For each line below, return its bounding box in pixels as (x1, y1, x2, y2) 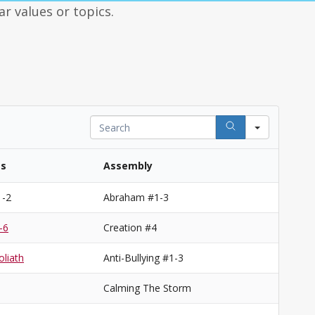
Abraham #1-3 (103, 191, 169, 204)
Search (89, 115, 124, 128)
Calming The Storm (103, 281, 191, 295)
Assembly (103, 159, 153, 172)
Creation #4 (103, 221, 157, 234)
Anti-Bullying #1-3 (103, 251, 184, 264)
